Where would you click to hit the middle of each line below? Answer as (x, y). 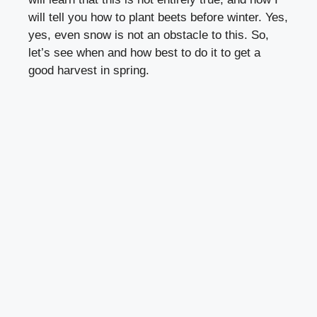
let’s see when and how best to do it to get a (144, 53)
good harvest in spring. (89, 71)
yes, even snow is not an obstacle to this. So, (149, 35)
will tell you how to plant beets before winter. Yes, (158, 18)
